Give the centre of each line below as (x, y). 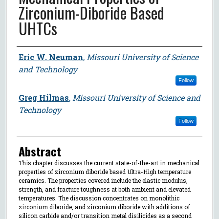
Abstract (40, 151)
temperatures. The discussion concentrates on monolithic (99, 198)
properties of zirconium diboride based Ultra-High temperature (105, 171)
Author (31, 55)
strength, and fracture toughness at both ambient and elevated (104, 189)
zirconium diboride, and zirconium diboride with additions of (104, 207)
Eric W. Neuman (51, 57)
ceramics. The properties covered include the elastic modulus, (103, 180)
